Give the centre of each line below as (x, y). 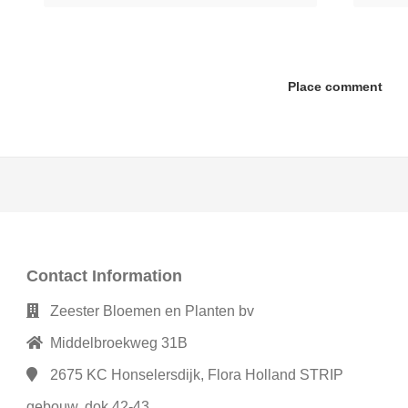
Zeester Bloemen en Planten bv (152, 311)
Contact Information (104, 276)
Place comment (335, 87)
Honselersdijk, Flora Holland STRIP (225, 375)
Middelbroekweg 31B (119, 343)
